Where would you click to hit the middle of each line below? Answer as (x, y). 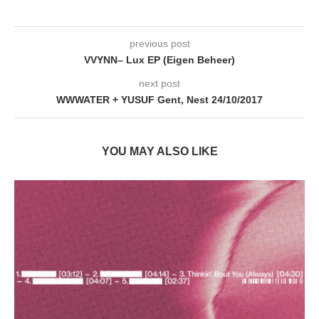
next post (159, 84)
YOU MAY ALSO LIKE (159, 152)
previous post (159, 44)
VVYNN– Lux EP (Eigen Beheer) (159, 60)
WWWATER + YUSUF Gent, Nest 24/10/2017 (159, 100)
